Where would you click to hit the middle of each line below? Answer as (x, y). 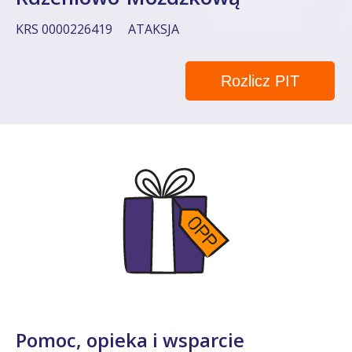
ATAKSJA (154, 29)
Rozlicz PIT (260, 81)
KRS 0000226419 (64, 29)
